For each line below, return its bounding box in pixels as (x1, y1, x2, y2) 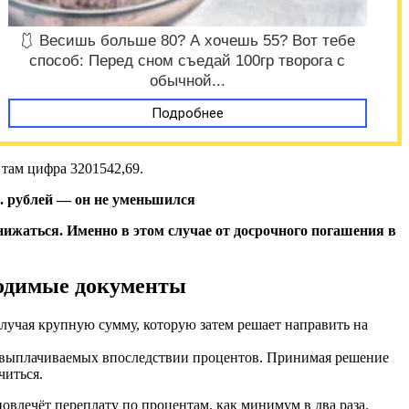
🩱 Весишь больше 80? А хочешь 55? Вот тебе (19, 32, 356, 50)
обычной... (149, 72, 225, 90)
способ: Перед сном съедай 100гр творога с (29, 52, 346, 70)
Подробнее (151, 105, 224, 122)
